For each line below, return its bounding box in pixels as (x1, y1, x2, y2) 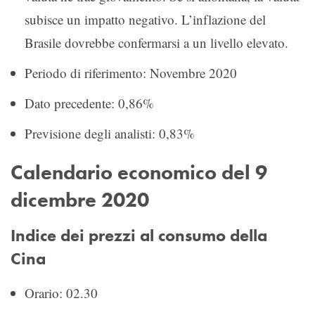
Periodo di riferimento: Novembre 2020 (25, 63, 237, 82)
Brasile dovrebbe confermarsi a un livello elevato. (25, 33, 292, 51)
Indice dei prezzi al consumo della (11, 224, 267, 246)
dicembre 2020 (11, 186, 149, 213)
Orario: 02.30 (25, 283, 98, 302)
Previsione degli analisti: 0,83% (25, 124, 195, 142)
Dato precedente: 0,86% (25, 94, 154, 112)
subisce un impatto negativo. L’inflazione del (25, 10, 266, 28)
